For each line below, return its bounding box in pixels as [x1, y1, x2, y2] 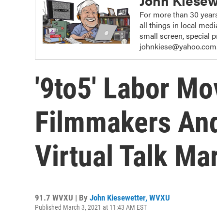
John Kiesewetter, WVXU [90, 193, 170, 202]
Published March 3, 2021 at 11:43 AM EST [35, 203, 147, 211]
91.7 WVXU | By [35, 193, 90, 202]
